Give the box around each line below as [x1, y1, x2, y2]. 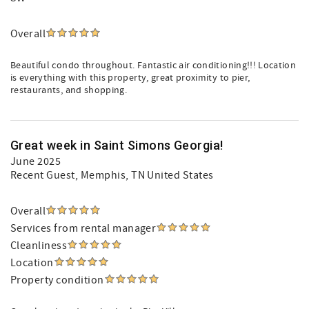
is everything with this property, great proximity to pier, [10, 72, 250, 84]
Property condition [10, 273, 104, 287]
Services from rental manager [10, 221, 157, 235]
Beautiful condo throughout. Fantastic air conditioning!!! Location [10, 59, 297, 72]
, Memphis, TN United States [74, 168, 214, 182]
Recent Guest [10, 168, 75, 182]
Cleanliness [10, 239, 68, 252]
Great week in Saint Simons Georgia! [10, 138, 223, 152]
